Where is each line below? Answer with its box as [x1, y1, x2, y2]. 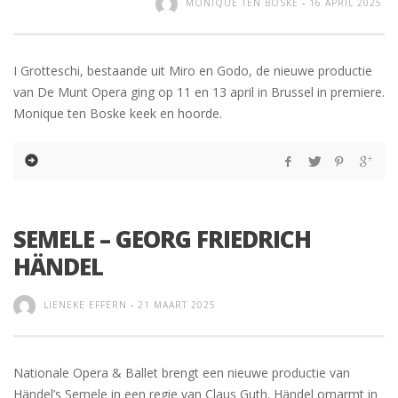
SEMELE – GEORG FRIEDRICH [13, 223, 311, 256]
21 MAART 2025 [138, 298, 216, 312]
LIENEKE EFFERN [44, 298, 127, 312]
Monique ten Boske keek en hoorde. [13, 105, 222, 123]
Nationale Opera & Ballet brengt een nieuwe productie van [13, 364, 350, 382]
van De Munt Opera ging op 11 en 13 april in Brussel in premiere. [13, 84, 385, 101]
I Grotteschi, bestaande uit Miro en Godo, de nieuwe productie [13, 62, 372, 80]
